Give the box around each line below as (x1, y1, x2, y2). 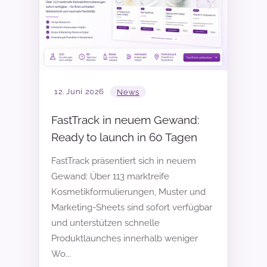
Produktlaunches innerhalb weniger (51, 233, 198, 244)
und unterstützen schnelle (51, 218, 160, 229)
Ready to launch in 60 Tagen (51, 131, 197, 144)
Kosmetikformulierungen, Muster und (51, 187, 206, 198)
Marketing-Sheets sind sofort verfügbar (51, 202, 212, 213)
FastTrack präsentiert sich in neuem (51, 156, 196, 167)
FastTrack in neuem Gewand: (51, 113, 200, 127)
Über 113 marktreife (88, 171, 169, 182)
